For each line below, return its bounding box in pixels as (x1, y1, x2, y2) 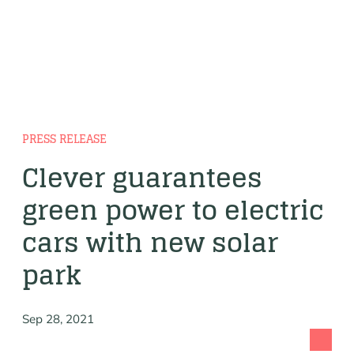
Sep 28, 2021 (22, 311, 94, 326)
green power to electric (22, 186, 324, 233)
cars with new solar (22, 219, 278, 265)
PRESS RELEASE (22, 129, 107, 149)
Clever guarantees (22, 154, 262, 201)
